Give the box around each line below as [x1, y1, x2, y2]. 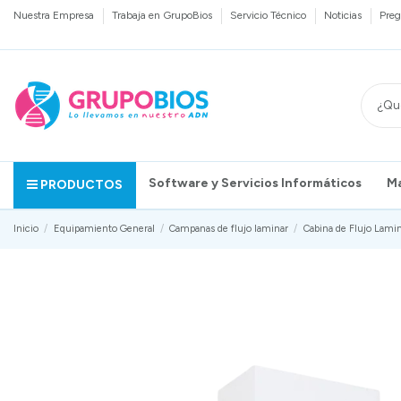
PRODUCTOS [40, 176, 123, 192]
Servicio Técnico [230, 9, 309, 21]
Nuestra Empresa [13, 9, 97, 21]
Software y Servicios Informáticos [149, 175, 362, 191]
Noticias [324, 9, 364, 21]
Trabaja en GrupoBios [112, 9, 215, 21]
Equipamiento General [53, 223, 155, 235]
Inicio [13, 223, 38, 235]
